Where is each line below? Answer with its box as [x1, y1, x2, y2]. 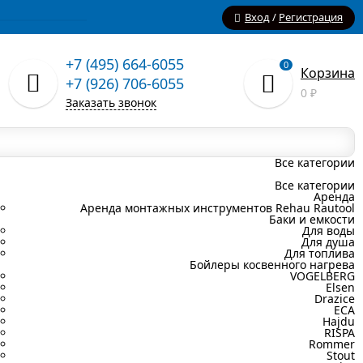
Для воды [302, 223, 355, 238]
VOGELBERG [290, 268, 355, 284]
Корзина [300, 64, 355, 82]
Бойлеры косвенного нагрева [190, 257, 355, 272]
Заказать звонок [66, 95, 157, 110]
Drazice [314, 291, 355, 306]
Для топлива [284, 246, 355, 261]
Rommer [309, 336, 355, 352]
